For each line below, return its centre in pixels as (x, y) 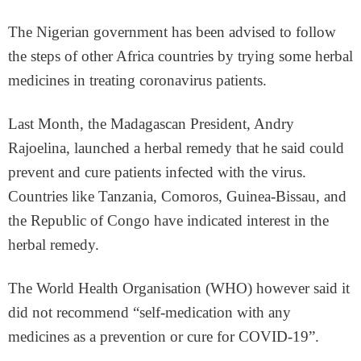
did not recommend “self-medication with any (149, 312)
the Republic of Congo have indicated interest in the (168, 220)
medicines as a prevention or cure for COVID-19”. (164, 336)
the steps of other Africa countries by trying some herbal (180, 56)
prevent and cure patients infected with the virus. (157, 172)
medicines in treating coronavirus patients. (137, 80)
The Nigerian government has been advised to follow (172, 31)
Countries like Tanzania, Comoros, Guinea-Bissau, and (177, 196)
